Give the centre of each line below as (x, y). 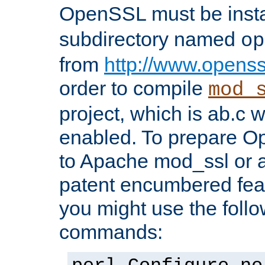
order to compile (134, 88)
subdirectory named (150, 39)
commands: (111, 232)
